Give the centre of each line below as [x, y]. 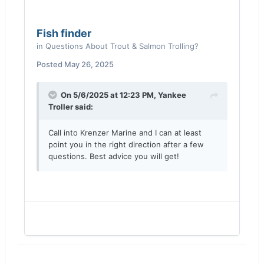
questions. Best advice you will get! [114, 156]
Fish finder [64, 33]
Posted [50, 64]
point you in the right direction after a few [126, 144]
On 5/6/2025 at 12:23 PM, [109, 95]
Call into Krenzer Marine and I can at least [125, 133]
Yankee [172, 95]
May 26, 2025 [89, 64]
